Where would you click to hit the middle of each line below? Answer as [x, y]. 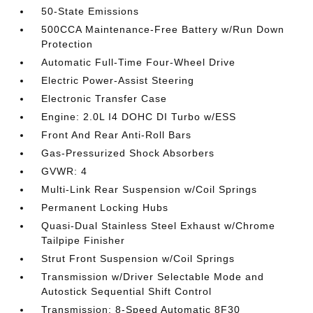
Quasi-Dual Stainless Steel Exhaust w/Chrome [159, 226]
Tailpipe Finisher [83, 240]
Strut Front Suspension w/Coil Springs [138, 259]
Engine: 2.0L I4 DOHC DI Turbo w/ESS [139, 117]
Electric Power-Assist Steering [118, 80]
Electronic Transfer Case [104, 99]
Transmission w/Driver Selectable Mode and [153, 277]
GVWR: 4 [65, 171]
